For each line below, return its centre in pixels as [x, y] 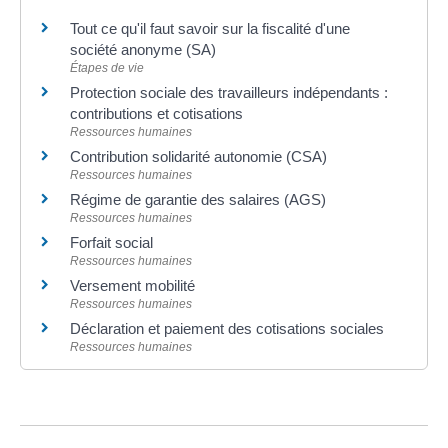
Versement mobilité [132, 285]
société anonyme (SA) [143, 49]
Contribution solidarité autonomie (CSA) [198, 156]
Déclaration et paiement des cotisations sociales [227, 328]
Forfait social [111, 242]
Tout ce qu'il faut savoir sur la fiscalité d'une [210, 28]
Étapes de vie [107, 67]
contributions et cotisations [156, 113]
